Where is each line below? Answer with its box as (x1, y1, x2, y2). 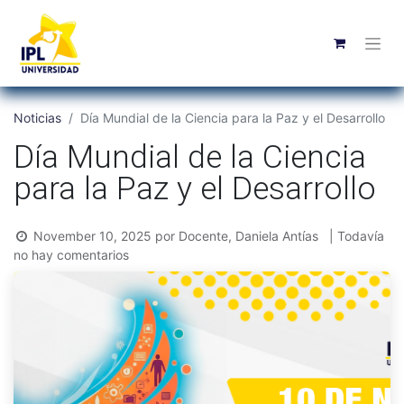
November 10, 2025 (33, 228, 151, 243)
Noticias (14, 110, 61, 125)
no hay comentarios (14, 247, 129, 262)
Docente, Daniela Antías (179, 228, 318, 243)
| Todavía (329, 228, 384, 243)
